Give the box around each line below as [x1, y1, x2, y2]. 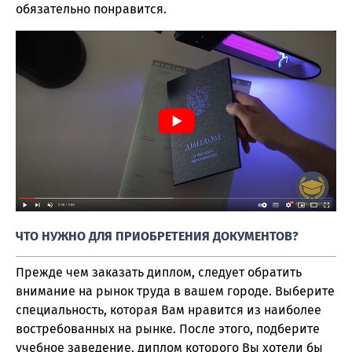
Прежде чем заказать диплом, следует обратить [16, 264, 302, 280]
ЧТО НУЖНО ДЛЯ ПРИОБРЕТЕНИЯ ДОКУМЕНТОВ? [16, 229, 299, 244]
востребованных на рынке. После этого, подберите [16, 321, 320, 336]
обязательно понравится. [16, 2, 167, 17]
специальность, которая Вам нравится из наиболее [16, 302, 321, 317]
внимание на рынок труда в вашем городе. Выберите [16, 283, 335, 299]
